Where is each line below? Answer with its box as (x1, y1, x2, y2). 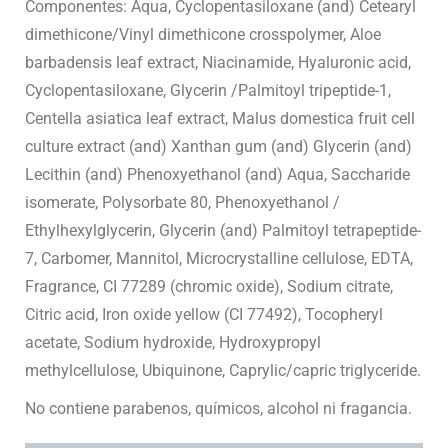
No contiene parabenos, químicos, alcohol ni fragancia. (25, 399, 412, 419)
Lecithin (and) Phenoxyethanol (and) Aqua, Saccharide (25, 165, 410, 185)
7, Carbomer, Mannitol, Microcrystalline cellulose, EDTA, (25, 249, 413, 269)
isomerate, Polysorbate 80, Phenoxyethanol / (25, 193, 340, 213)
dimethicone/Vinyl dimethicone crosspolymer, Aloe (25, 25, 381, 45)
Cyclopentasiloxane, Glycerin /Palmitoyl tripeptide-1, (25, 81, 391, 101)
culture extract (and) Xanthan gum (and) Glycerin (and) (25, 137, 412, 157)
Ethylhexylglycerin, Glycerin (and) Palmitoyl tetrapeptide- (25, 221, 421, 241)
